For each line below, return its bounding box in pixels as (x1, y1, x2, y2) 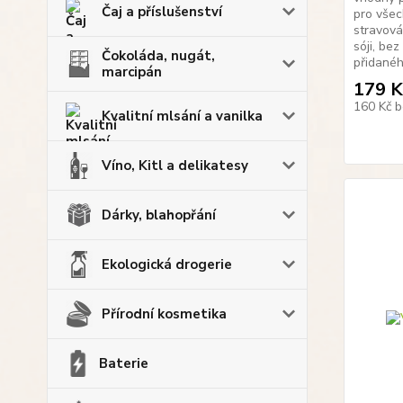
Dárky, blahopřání (102, 206, 216, 224)
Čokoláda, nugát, (102, 47, 215, 65)
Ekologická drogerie (102, 255, 232, 273)
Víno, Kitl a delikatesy (102, 157, 248, 175)
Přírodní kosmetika (102, 305, 227, 323)
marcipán (102, 63, 162, 81)
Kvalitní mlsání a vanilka (102, 107, 263, 125)
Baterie (99, 354, 149, 372)
